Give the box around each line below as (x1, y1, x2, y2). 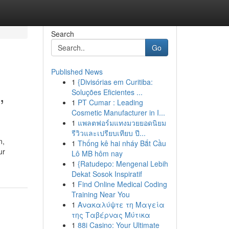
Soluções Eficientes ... (71, 87, 143, 97)
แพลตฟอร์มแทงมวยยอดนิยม (77, 118, 166, 128)
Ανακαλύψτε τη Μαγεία (77, 199, 165, 210)
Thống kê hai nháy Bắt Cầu (77, 138, 166, 148)
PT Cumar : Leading (77, 97, 143, 107)
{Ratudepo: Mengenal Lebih (77, 158, 168, 169)
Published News (51, 66, 103, 77)
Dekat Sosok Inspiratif (71, 169, 142, 179)
